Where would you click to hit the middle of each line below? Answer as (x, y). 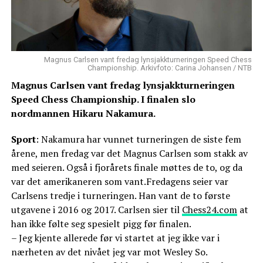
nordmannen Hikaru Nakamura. (83, 114)
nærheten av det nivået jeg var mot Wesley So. (109, 252)
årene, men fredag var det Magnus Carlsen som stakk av (129, 154)
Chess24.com (209, 210)
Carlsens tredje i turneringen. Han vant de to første (120, 196)
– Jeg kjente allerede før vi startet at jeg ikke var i (115, 238)
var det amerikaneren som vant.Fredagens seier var (119, 182)
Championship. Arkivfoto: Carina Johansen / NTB (170, 68)
